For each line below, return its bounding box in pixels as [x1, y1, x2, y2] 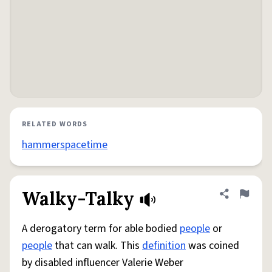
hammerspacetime [22, 137, 107, 152]
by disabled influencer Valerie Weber [22, 255, 183, 270]
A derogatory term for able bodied [22, 221, 180, 236]
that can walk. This [52, 238, 142, 253]
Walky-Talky [22, 187, 134, 210]
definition [142, 238, 186, 253]
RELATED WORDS [22, 119, 88, 129]
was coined [186, 238, 239, 253]
